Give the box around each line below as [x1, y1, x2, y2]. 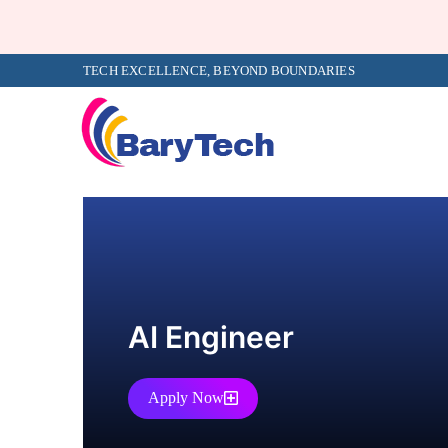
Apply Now [148, 388, 224, 406]
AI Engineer [128, 318, 294, 355]
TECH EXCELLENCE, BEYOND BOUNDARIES [83, 62, 355, 78]
